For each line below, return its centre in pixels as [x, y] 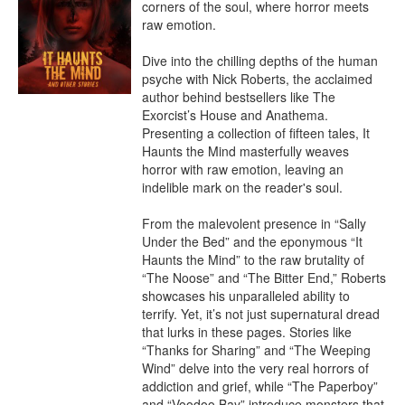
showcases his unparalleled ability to [246, 296]
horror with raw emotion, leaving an [243, 169]
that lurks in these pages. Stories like [247, 332]
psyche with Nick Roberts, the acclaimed [257, 79]
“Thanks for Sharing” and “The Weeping [256, 350]
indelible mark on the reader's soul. [242, 187]
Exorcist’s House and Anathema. [235, 115]
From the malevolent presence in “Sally [254, 223]
